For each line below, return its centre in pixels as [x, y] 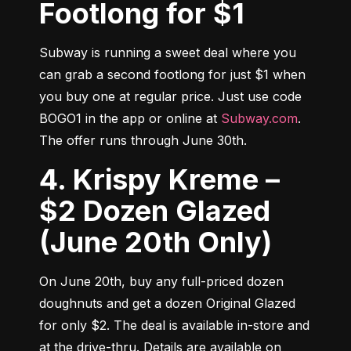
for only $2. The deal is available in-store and [174, 325]
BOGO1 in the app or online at [130, 118]
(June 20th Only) [156, 242]
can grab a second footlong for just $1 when [172, 74]
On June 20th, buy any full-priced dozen [161, 281]
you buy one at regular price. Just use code [170, 96]
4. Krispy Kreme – [52, 179]
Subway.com [259, 118]
